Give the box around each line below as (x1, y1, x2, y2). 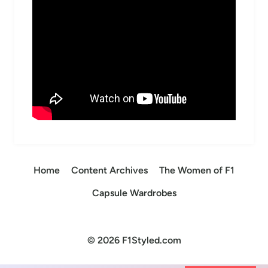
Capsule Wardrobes (92, 187, 176, 199)
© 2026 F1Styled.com (87, 234, 181, 246)
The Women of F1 (159, 165, 235, 176)
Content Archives (71, 165, 148, 176)
